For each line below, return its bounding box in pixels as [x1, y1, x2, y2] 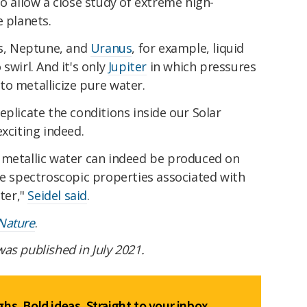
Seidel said [27, 186, 88, 204]
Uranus [90, 40, 132, 57]
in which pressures [147, 58, 256, 75]
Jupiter [108, 58, 147, 75]
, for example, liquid [132, 40, 245, 57]
